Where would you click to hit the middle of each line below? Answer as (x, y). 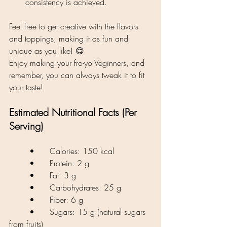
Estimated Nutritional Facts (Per (74, 112)
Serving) (26, 126)
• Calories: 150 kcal (82, 151)
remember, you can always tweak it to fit (78, 75)
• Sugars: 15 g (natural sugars (19, 212)
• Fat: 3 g (63, 175)
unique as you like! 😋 (47, 50)
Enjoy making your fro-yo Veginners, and (78, 63)
